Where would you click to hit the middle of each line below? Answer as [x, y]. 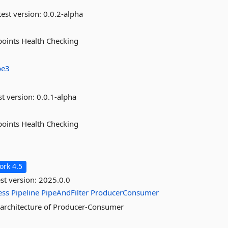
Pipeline [25, 192]
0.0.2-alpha [63, 14]
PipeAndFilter [65, 192]
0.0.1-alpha [57, 97]
